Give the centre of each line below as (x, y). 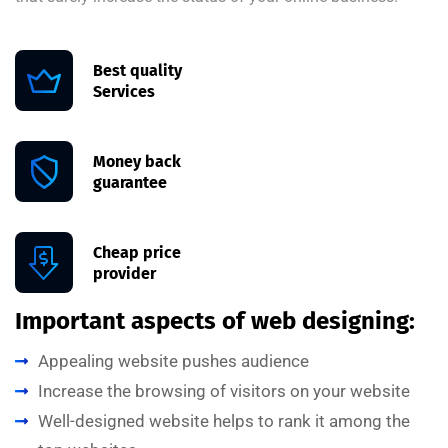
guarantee (130, 182)
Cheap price (137, 252)
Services (124, 91)
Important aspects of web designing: (215, 321)
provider (124, 273)
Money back (137, 161)
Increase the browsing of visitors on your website (224, 391)
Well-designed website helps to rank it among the (224, 421)
